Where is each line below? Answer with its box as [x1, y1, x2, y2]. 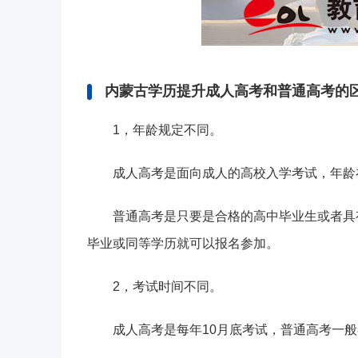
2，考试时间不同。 [113, 280, 222, 294]
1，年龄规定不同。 [113, 123, 222, 137]
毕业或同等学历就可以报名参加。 [87, 237, 279, 251]
